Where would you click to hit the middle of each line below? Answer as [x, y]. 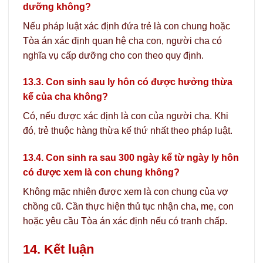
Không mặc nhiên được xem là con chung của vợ [126, 192]
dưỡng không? [57, 6]
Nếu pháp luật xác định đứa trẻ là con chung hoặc [127, 26]
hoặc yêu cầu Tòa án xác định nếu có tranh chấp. [125, 221]
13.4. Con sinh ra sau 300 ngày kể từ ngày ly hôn [131, 158]
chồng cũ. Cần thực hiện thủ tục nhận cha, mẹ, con [128, 207]
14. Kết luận [58, 249]
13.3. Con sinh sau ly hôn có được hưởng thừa [128, 82]
